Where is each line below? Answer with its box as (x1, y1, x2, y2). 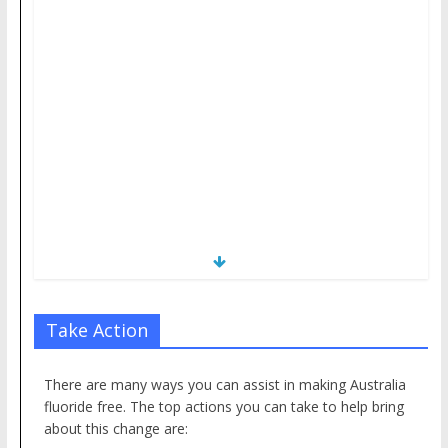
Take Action (45, 318, 148, 342)
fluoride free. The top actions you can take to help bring (43, 397, 404, 416)
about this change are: (43, 419, 188, 438)
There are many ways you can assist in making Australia (43, 375, 406, 394)
